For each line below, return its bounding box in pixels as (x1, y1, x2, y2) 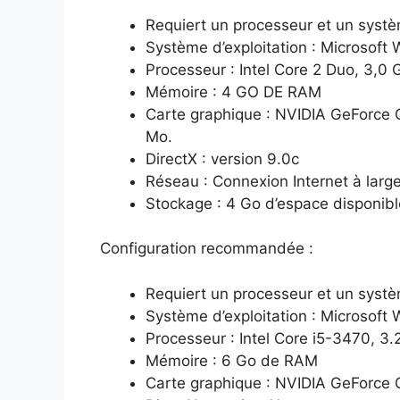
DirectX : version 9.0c (146, 149, 299, 168)
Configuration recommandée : (100, 239, 313, 258)
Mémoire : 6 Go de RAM (146, 351, 318, 370)
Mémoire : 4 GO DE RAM (146, 82, 321, 101)
